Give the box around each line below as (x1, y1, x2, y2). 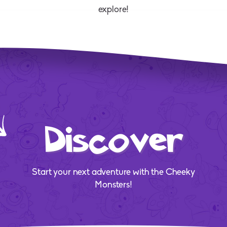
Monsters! (95, 180, 132, 191)
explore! (98, 5, 129, 15)
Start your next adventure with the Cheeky (32, 168, 195, 178)
